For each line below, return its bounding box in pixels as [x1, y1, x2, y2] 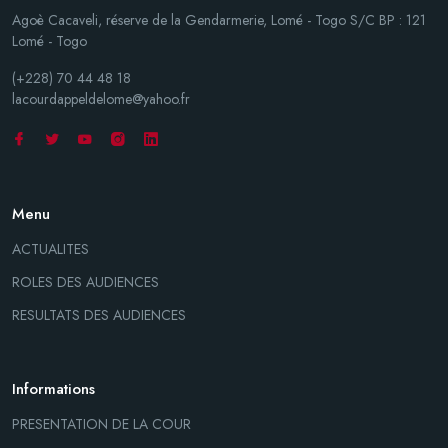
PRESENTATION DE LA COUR [12, 413, 191, 434]
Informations [12, 377, 95, 400]
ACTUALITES [12, 238, 89, 259]
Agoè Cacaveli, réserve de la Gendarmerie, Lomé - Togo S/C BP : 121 [12, 9, 426, 30]
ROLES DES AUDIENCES [12, 271, 159, 292]
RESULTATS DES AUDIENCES [12, 304, 186, 325]
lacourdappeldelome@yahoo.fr [12, 88, 190, 109]
